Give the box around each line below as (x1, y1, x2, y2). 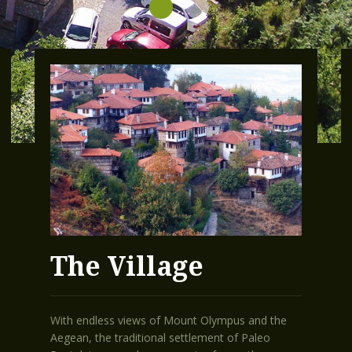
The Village (50, 247, 203, 284)
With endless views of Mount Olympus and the (50, 312, 287, 328)
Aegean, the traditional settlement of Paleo (50, 329, 270, 345)
